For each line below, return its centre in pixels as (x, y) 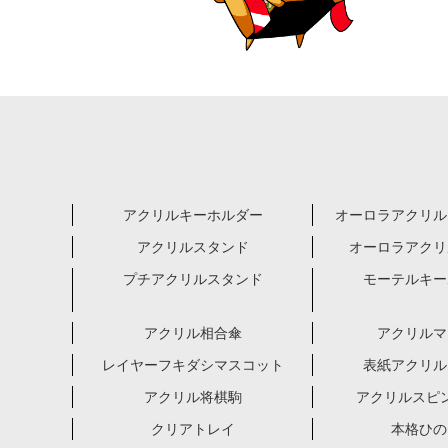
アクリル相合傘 (192, 333)
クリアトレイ (192, 429)
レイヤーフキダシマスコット (192, 365)
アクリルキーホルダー (192, 215)
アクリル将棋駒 (192, 397)
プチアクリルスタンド (192, 279)
